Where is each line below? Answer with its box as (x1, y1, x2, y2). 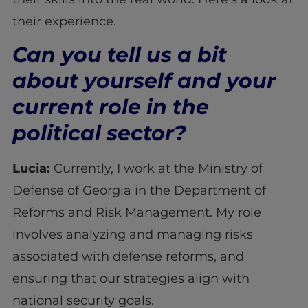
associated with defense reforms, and (12, 249, 244, 265)
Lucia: (12, 161, 50, 177)
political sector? (12, 120, 186, 146)
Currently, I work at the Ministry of (49, 161, 263, 177)
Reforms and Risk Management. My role (12, 205, 261, 221)
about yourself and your (12, 68, 276, 94)
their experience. (12, 13, 116, 29)
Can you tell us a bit (12, 42, 227, 68)
